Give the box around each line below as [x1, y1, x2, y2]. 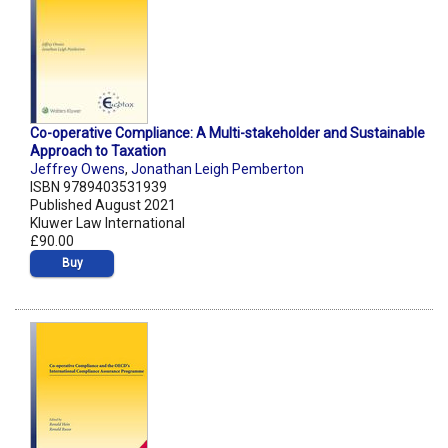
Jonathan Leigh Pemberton [131, 161, 304, 178]
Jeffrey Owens [30, 161, 125, 178]
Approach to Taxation [30, 143, 166, 160]
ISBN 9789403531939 [30, 179, 167, 196]
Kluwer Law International [30, 215, 185, 232]
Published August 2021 [30, 197, 176, 214]
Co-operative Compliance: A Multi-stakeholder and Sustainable [30, 125, 425, 142]
